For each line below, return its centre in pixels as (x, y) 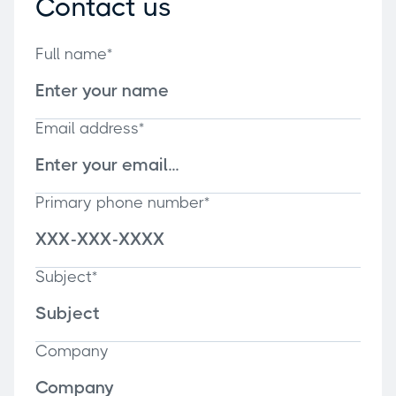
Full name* (74, 53)
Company (72, 350)
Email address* (90, 128)
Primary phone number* (122, 202)
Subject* (66, 276)
